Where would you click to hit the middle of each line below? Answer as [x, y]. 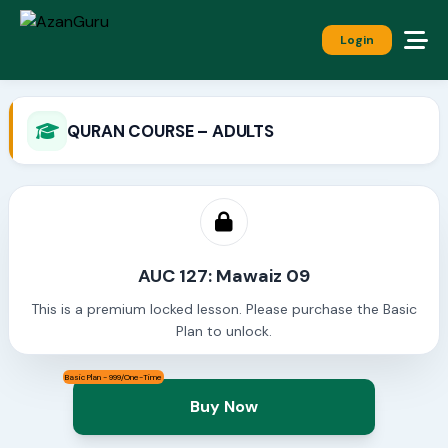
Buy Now [223, 407]
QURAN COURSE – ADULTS [170, 130]
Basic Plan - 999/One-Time [113, 377]
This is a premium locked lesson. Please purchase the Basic [224, 309]
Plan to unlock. [224, 331]
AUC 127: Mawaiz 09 [224, 276]
